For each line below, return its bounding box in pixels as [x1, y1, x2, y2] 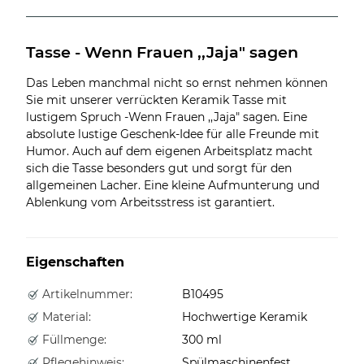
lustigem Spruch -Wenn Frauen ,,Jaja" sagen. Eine [26, 109, 307, 124]
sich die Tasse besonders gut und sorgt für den [26, 160, 292, 175]
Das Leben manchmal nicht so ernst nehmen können [26, 75, 327, 90]
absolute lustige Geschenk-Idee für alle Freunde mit [26, 126, 319, 141]
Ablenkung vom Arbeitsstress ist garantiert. [26, 194, 275, 210]
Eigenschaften [26, 253, 124, 270]
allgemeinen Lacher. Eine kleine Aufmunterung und [26, 177, 319, 193]
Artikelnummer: [39, 286, 132, 301]
